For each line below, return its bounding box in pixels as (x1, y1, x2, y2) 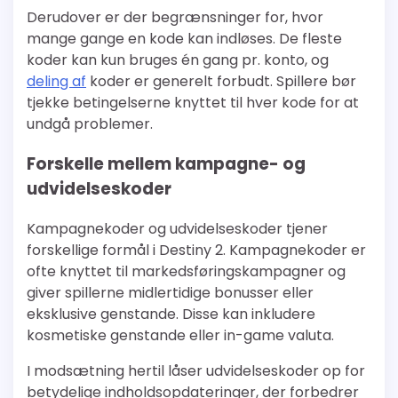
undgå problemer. (27, 114, 153, 135)
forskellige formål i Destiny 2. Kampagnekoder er (27, 239, 366, 260)
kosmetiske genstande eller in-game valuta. (27, 324, 334, 346)
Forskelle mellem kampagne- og (27, 152, 306, 177)
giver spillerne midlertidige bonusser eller (27, 282, 314, 303)
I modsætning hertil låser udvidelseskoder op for (27, 360, 365, 381)
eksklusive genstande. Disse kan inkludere (27, 303, 315, 324)
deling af (27, 71, 86, 92)
